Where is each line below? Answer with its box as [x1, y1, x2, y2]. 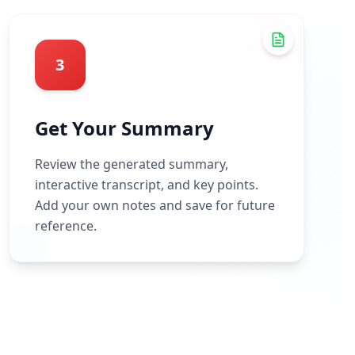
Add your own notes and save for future [34, 197, 275, 214]
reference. [34, 217, 97, 235]
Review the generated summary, [34, 155, 228, 173]
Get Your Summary [34, 115, 214, 141]
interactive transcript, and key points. [34, 176, 258, 193]
